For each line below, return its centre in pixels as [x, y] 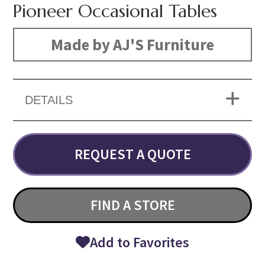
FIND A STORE [132, 205]
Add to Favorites [140, 243]
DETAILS [49, 100]
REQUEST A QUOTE [132, 154]
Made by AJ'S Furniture [132, 45]
